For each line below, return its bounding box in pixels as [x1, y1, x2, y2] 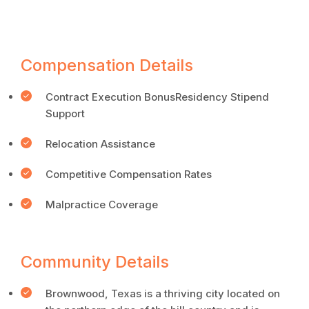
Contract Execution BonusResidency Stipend [46, 90, 269, 103]
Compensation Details [21, 55, 193, 75]
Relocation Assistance [46, 137, 155, 150]
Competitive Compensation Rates [46, 168, 212, 181]
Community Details [21, 252, 169, 272]
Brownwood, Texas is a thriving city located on [46, 287, 280, 300]
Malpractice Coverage [46, 198, 158, 211]
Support [46, 107, 85, 120]
